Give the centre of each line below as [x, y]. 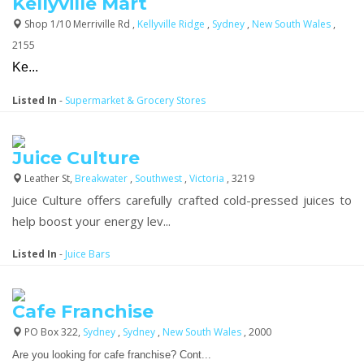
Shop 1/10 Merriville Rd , [80, 24]
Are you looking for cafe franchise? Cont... [112, 354]
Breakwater [102, 178]
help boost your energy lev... [91, 221]
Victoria [208, 178]
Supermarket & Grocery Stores [135, 100]
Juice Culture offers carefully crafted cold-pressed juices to [182, 199]
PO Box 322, [52, 331]
